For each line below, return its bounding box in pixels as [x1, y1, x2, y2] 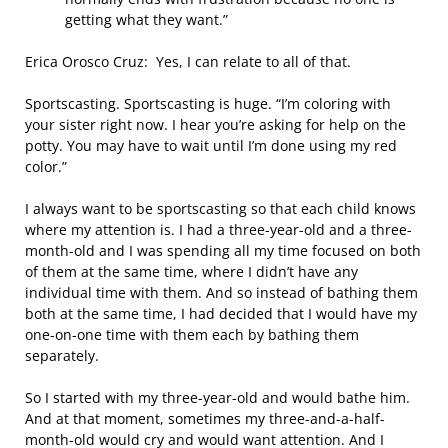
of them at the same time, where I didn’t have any [25, 262, 358, 281]
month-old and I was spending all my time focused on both [25, 241, 421, 260]
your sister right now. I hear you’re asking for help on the [25, 115, 406, 134]
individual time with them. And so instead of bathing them [25, 283, 418, 302]
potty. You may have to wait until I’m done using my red [25, 136, 397, 155]
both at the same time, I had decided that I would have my [25, 304, 417, 323]
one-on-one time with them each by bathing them [25, 325, 359, 344]
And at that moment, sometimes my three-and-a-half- [25, 409, 385, 428]
